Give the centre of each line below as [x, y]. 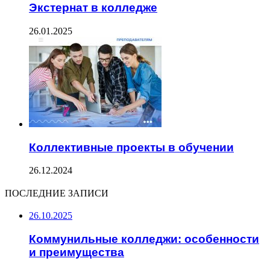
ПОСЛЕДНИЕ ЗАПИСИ [57, 193]
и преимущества [77, 253]
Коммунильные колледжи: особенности [144, 239]
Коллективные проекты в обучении [131, 147]
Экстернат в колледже [93, 8]
